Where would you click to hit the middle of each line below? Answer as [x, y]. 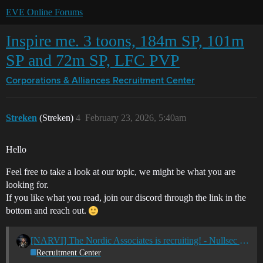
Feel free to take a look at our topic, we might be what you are [121, 172]
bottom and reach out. [47, 210]
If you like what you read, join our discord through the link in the [126, 198]
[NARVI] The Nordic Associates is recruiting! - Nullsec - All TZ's [244, 240]
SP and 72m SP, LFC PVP [93, 60]
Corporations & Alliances [58, 81]
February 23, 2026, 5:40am [136, 118]
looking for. [27, 185]
